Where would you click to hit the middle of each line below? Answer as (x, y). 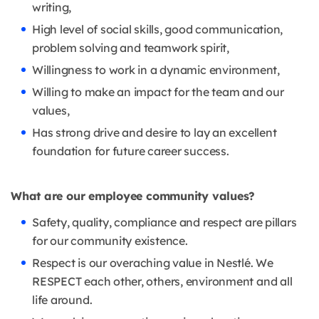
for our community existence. (110, 241)
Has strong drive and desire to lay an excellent (155, 133)
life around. (62, 300)
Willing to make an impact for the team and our (158, 92)
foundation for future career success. (131, 151)
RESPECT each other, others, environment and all (162, 282)
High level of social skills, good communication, (158, 30)
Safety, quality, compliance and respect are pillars (164, 223)
